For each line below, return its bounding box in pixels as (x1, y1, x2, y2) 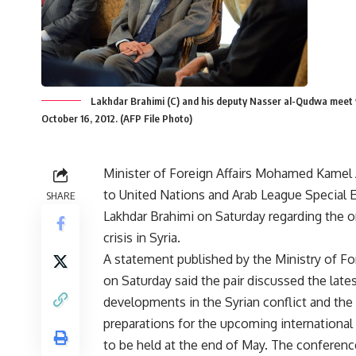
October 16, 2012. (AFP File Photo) (41, 112, 192, 126)
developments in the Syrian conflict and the (103, 294, 353, 311)
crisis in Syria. (103, 230, 180, 246)
